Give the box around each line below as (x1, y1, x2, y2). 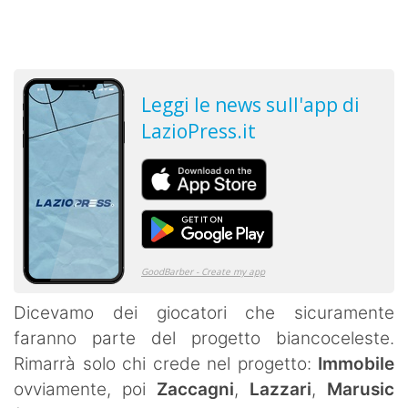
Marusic (327, 378, 394, 400)
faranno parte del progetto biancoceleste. (14, 327, 394, 349)
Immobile (318, 352, 394, 374)
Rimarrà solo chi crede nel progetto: (14, 352, 318, 374)
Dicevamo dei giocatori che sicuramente (14, 301, 394, 323)
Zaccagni (157, 378, 234, 400)
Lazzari (250, 378, 311, 400)
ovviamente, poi (14, 378, 157, 400)
